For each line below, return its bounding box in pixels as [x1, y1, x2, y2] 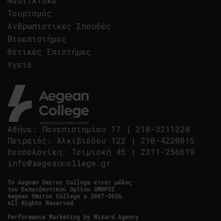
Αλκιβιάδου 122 [57, 135, 126, 146]
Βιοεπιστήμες [7, 34, 67, 44]
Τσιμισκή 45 [72, 147, 126, 157]
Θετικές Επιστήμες [7, 46, 91, 57]
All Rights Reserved [7, 199, 73, 207]
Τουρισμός [7, 8, 52, 18]
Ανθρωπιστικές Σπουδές [7, 21, 111, 31]
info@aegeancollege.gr [7, 158, 111, 168]
